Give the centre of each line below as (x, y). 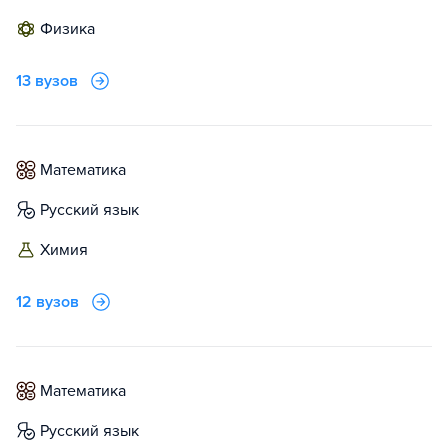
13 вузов (47, 81)
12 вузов (47, 302)
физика (74, 29)
